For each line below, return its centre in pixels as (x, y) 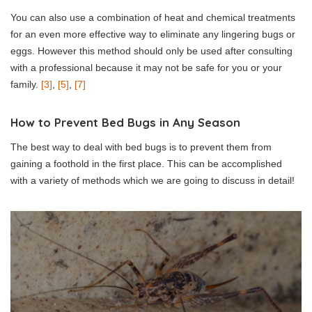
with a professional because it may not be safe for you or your (146, 68)
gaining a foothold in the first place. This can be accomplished (146, 164)
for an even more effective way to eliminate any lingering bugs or (153, 34)
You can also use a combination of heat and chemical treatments (153, 18)
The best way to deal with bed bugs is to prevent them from (141, 147)
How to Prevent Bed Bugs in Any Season (125, 123)
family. (26, 85)
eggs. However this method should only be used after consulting (151, 51)
